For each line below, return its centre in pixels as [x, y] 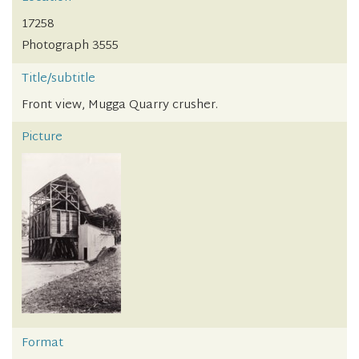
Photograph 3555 [70, 46]
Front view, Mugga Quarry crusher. [120, 105]
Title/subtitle [58, 79]
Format [42, 343]
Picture [42, 138]
